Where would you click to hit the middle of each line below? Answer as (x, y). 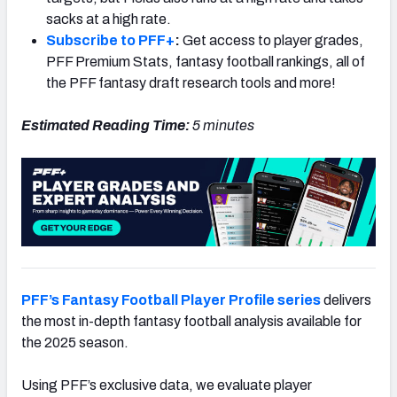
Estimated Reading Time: (107, 125)
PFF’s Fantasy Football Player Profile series (171, 300)
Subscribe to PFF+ (110, 40)
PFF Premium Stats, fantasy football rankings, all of (206, 61)
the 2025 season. (75, 342)
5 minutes (223, 125)
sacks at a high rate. (109, 19)
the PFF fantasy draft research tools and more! (191, 82)
